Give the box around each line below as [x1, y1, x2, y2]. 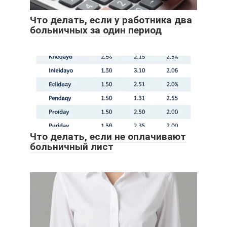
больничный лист [30, 141, 113, 153]
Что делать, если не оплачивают [30, 131, 186, 143]
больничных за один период [30, 24, 162, 36]
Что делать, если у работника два [30, 14, 192, 26]
